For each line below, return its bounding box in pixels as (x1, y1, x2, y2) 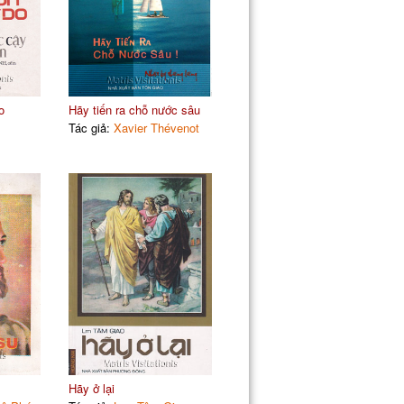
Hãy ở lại (68, 379, 115, 397)
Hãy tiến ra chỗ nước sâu (68, 100, 200, 118)
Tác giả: (68, 118, 114, 136)
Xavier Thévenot (113, 118, 199, 136)
